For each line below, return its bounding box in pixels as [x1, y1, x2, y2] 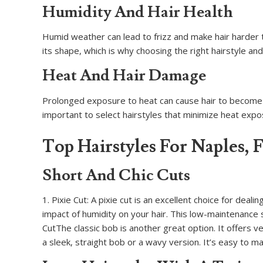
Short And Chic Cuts [42, 164, 190, 186]
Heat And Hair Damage [42, 65, 206, 86]
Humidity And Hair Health [42, 1, 233, 22]
